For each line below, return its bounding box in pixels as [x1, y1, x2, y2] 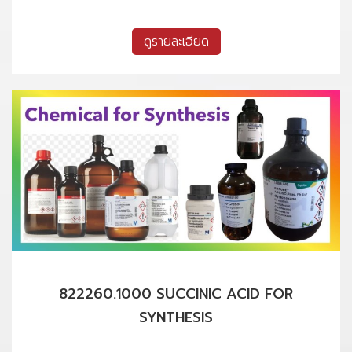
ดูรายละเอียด [143, 32, 209, 52]
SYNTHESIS [139, 306, 213, 328]
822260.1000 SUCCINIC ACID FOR [59, 282, 293, 305]
